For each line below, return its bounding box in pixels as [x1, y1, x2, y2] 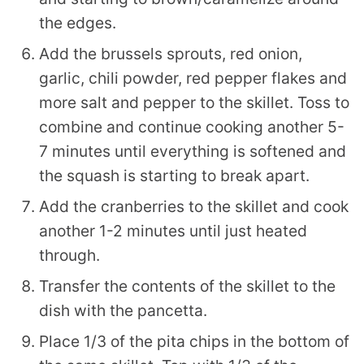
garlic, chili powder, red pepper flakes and [39, 68, 347, 89]
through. [39, 245, 100, 266]
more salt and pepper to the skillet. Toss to [39, 93, 349, 113]
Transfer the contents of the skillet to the [39, 276, 336, 297]
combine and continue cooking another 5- [39, 117, 344, 137]
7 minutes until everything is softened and [39, 141, 346, 162]
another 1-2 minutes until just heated [39, 221, 307, 241]
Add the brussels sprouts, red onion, [39, 44, 302, 64]
